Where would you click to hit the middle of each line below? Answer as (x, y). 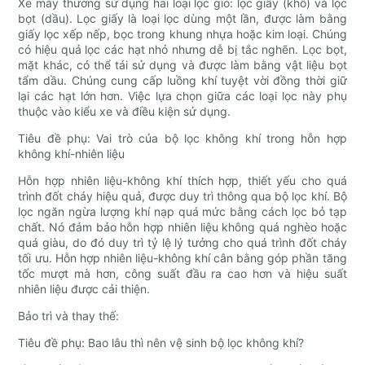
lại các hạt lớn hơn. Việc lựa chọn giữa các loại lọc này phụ (182, 96)
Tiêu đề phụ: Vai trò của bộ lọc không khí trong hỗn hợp (182, 139)
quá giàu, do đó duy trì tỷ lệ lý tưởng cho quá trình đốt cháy (182, 243)
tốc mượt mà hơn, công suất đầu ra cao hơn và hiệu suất (182, 274)
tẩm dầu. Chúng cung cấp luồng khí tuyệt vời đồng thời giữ (182, 81)
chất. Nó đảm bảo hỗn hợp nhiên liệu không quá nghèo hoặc (182, 227)
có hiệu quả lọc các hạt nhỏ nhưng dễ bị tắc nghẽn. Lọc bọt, (182, 50)
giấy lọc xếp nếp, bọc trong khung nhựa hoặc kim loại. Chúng (182, 34)
